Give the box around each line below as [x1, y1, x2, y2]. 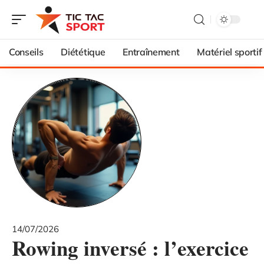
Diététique [61, 46, 105, 58]
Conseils [9, 46, 44, 58]
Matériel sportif [197, 46, 262, 58]
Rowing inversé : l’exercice [12, 233, 249, 263]
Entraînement [123, 46, 180, 58]
